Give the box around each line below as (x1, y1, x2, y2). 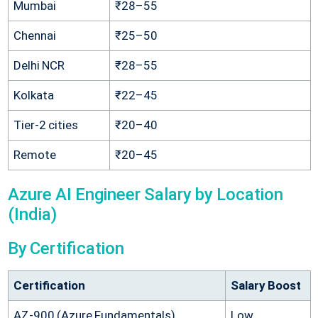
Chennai (13, 28, 56, 43)
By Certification (7, 238, 125, 258)
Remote (13, 147, 56, 162)
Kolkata (13, 87, 54, 102)
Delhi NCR (13, 57, 65, 72)
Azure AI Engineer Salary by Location (7, 184, 284, 204)
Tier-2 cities (13, 117, 78, 132)
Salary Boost (230, 278, 301, 292)
